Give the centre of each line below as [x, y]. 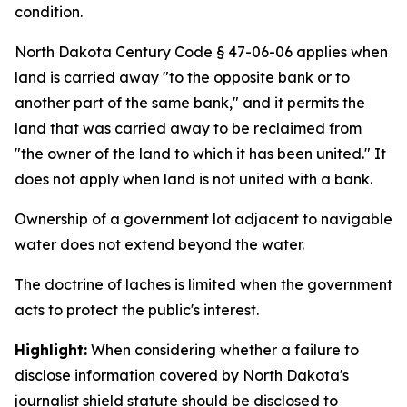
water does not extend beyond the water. [159, 244]
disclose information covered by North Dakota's [182, 375]
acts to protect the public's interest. [137, 310]
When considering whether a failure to [225, 350]
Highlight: [51, 350]
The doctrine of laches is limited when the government [203, 284]
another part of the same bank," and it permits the [190, 103]
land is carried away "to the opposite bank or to [182, 77]
